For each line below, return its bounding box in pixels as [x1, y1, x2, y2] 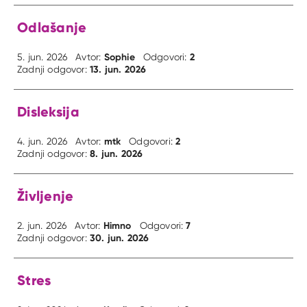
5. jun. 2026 [17, 51, 68, 62]
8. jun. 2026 [90, 147, 143, 160]
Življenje [17, 186, 74, 204]
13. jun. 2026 [90, 62, 147, 75]
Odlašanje [17, 18, 87, 36]
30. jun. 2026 [90, 231, 149, 244]
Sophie [103, 50, 135, 63]
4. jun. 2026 [17, 135, 68, 147]
